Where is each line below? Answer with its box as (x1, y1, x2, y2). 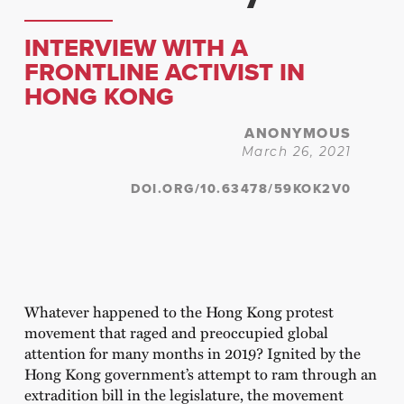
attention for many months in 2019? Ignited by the (23, 341, 361, 363)
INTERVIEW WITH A (23, 30, 248, 66)
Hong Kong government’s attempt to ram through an (23, 362, 377, 384)
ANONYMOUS (244, 123, 352, 144)
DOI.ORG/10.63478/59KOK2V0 (131, 179, 352, 199)
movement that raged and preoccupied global (23, 320, 328, 343)
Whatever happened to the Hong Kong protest (23, 299, 334, 322)
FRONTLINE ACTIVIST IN (23, 54, 305, 90)
